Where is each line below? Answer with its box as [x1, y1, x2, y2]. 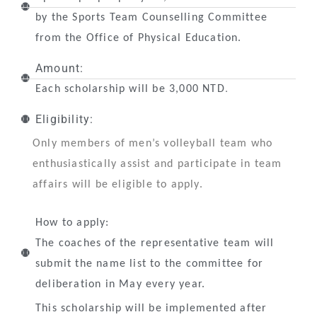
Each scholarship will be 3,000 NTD [35, 83, 225, 95]
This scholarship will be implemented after [35, 302, 267, 314]
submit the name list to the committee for [35, 258, 264, 270]
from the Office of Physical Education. [35, 32, 242, 44]
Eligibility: [35, 112, 94, 126]
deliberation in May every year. [35, 278, 206, 290]
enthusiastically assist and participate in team [33, 158, 282, 170]
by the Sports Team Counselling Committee [35, 11, 268, 23]
